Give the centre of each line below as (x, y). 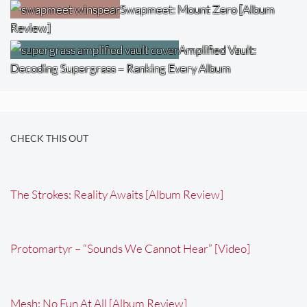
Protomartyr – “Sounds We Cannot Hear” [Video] (130, 249)
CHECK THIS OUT (49, 138)
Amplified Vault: (218, 50)
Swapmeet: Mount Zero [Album (197, 10)
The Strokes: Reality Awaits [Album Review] (117, 194)
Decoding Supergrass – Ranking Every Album (121, 69)
